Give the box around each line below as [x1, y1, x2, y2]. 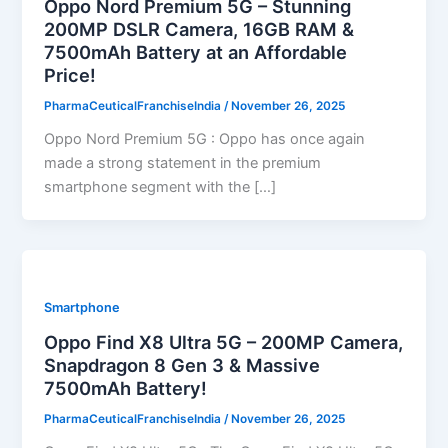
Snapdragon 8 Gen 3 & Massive [44, 354, 321, 377]
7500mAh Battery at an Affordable [44, 40, 348, 63]
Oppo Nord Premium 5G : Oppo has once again [44, 129, 366, 148]
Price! [44, 63, 97, 86]
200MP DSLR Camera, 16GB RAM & [44, 17, 355, 40]
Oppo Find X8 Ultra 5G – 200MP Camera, [44, 331, 404, 354]
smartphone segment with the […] [44, 177, 277, 196]
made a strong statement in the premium [44, 153, 322, 172]
